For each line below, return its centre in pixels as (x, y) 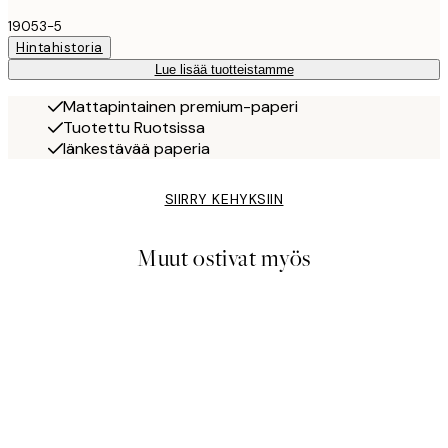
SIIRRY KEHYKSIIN (224, 199)
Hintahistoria (59, 48)
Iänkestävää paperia (136, 149)
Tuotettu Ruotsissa (134, 128)
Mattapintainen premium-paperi (180, 107)
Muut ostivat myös (224, 259)
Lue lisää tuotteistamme (224, 70)
